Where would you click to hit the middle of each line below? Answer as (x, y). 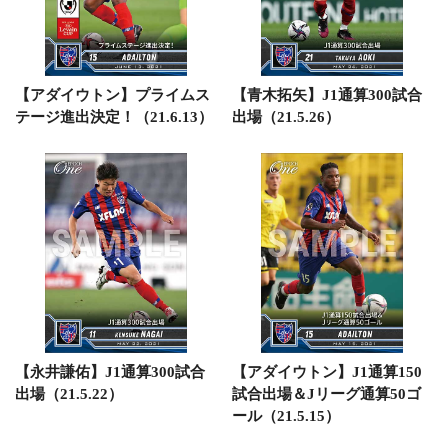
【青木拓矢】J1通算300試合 (326, 95)
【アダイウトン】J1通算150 (326, 371)
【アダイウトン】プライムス (112, 95)
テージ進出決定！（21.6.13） (114, 117)
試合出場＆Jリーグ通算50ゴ (326, 393)
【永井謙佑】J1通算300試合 (110, 371)
